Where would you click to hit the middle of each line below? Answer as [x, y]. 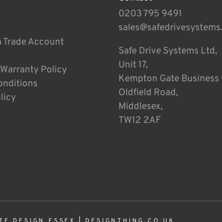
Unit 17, [133, 65]
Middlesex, [140, 106]
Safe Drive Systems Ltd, [168, 51]
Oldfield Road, [148, 92]
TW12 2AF [140, 120]
